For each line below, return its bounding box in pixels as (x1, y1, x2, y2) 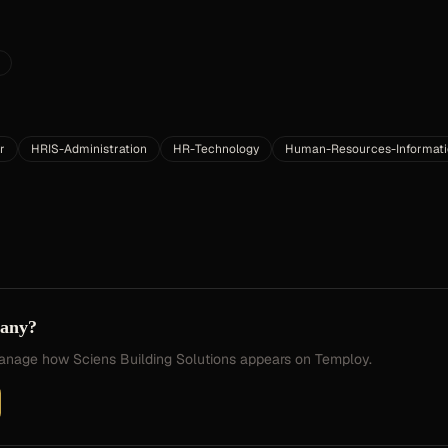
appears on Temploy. (236, 350, 372, 368)
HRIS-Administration (31, 141, 147, 157)
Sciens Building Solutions (73, 350, 236, 368)
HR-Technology (173, 141, 259, 157)
